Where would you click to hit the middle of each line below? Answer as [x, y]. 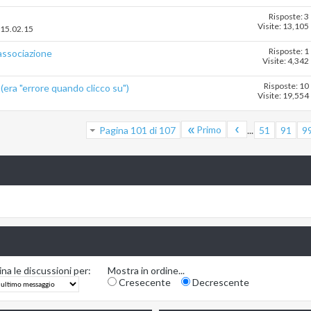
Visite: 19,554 [283, 96]
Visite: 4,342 [286, 61]
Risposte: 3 [289, 17]
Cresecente [144, 283]
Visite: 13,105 [283, 26]
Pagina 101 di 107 [137, 131]
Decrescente [220, 283]
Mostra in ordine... [146, 271]
